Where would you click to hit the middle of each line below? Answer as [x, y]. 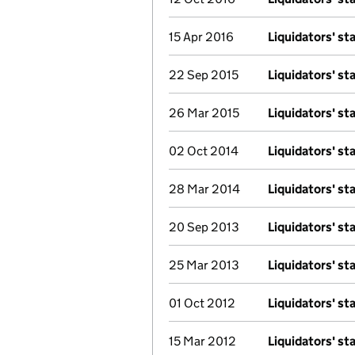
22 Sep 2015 [204, 75]
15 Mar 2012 [202, 341]
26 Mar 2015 [204, 113]
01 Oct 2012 [202, 303]
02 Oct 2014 [204, 151]
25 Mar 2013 [204, 265]
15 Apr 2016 [201, 37]
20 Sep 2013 [204, 227]
